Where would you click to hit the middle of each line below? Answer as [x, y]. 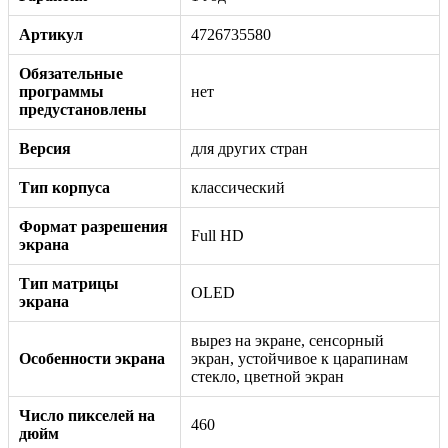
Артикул [51, 34]
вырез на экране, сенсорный [287, 340]
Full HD [217, 235]
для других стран [249, 148]
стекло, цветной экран [267, 376]
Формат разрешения [93, 226]
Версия [45, 148]
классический [238, 187]
